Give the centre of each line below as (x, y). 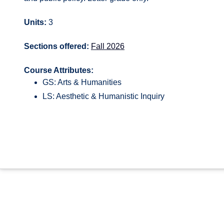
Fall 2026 (108, 46)
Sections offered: (56, 46)
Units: (35, 22)
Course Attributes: (59, 70)
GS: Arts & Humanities (82, 82)
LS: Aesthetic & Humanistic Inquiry (103, 96)
